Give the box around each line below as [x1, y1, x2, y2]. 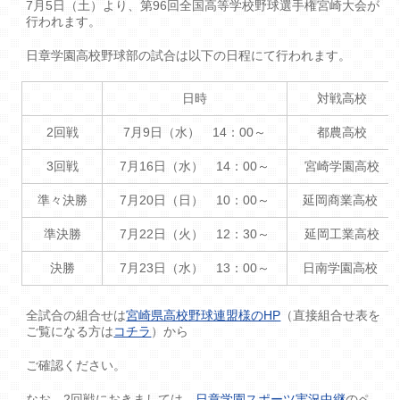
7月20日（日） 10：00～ [120, 192, 271, 207]
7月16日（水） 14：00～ [120, 158, 271, 173]
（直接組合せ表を [280, 307, 381, 322]
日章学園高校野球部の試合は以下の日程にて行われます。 [26, 47, 352, 62]
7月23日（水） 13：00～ [120, 260, 271, 275]
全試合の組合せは [26, 307, 127, 322]
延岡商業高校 [303, 192, 382, 207]
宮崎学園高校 [304, 158, 380, 173]
